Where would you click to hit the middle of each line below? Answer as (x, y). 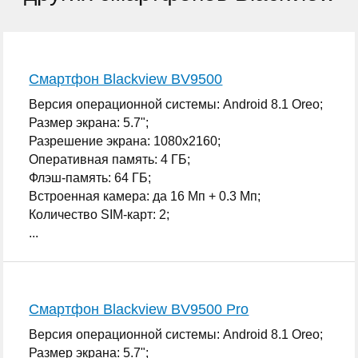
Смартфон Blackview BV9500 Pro (139, 309)
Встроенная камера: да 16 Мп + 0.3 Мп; (145, 196)
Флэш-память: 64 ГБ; (90, 177)
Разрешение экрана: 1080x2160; (125, 141)
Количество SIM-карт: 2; (99, 214)
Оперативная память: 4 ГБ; (110, 159)
